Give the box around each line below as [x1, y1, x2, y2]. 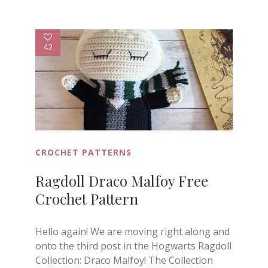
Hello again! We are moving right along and [35, 225, 230, 239]
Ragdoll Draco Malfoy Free [35, 171, 208, 191]
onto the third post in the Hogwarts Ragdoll [35, 239, 232, 253]
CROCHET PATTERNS [35, 147, 132, 159]
